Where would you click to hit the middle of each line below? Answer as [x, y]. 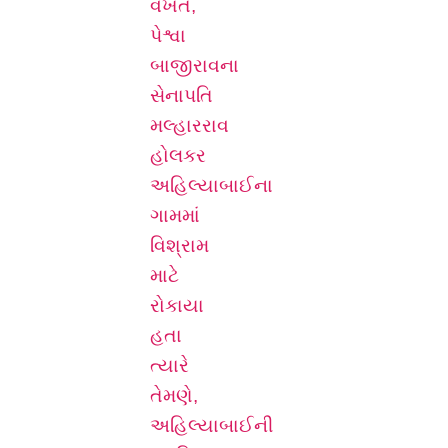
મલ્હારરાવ [189, 125]
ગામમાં [175, 215]
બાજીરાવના [194, 65]
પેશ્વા [168, 35]
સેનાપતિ [181, 95]
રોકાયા [177, 305]
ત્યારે [169, 365]
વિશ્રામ [179, 245]
